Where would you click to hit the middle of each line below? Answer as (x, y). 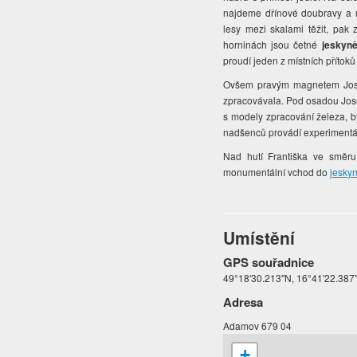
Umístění (259, 238)
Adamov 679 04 (258, 326)
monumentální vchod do (277, 172)
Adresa (243, 302)
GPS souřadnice (269, 263)
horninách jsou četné (273, 45)
